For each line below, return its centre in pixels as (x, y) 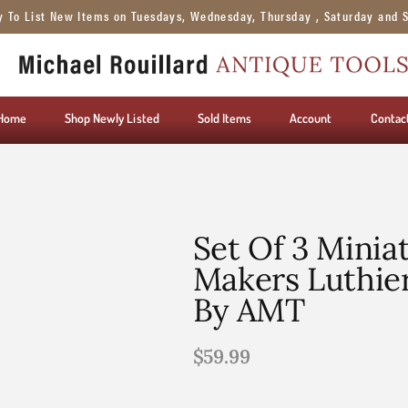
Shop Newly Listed (112, 118)
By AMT (249, 310)
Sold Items (224, 118)
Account (311, 118)
